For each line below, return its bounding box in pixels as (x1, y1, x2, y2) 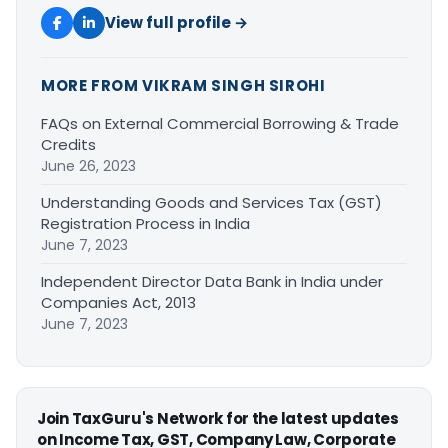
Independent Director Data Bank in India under (41, 270, 383, 292)
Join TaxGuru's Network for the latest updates (37, 407, 399, 429)
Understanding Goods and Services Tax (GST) (41, 191, 382, 213)
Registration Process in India (41, 212, 250, 234)
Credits (41, 133, 96, 155)
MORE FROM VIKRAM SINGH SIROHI (41, 74, 326, 96)
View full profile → (105, 11, 248, 33)
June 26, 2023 (41, 155, 136, 176)
